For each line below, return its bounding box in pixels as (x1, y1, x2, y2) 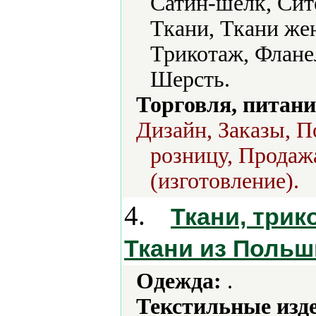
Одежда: (136, 269, 221, 293)
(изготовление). (150, 169, 299, 193)
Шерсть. (150, 67, 230, 92)
